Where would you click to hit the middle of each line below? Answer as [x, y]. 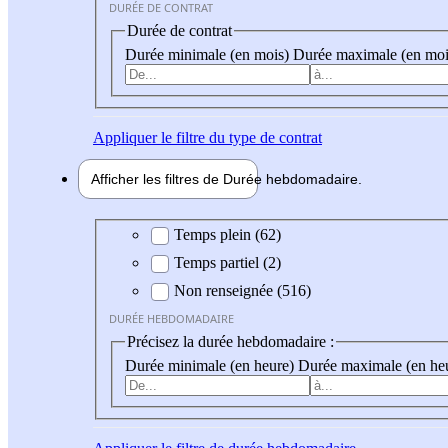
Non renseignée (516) [242, 291]
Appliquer [125, 137]
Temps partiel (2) [227, 263]
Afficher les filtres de [157, 178]
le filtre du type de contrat [239, 137]
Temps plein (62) [227, 235]
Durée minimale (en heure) [211, 365]
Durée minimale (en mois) [209, 54]
